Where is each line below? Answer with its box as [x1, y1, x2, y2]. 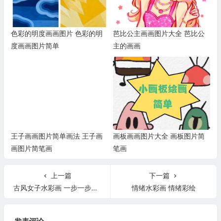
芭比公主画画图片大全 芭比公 [112, 29, 205, 38]
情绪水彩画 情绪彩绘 [131, 184, 196, 192]
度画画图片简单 [10, 41, 59, 50]
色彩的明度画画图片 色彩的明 [10, 29, 103, 38]
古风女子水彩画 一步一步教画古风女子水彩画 [13, 184, 91, 192]
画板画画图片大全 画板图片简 [112, 132, 205, 141]
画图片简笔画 [10, 144, 52, 153]
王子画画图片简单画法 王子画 [10, 132, 103, 141]
